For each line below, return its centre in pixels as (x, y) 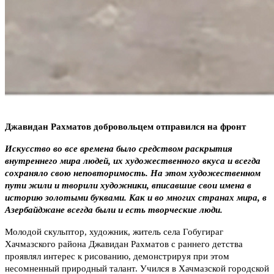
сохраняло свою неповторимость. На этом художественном (133, 173)
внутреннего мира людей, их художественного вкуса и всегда (133, 161)
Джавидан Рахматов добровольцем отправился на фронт (125, 127)
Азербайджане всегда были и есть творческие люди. (114, 210)
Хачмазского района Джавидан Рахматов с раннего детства (124, 244)
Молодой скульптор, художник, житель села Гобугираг (114, 232)
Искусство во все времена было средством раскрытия (119, 149)
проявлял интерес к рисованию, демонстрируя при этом (117, 257)
